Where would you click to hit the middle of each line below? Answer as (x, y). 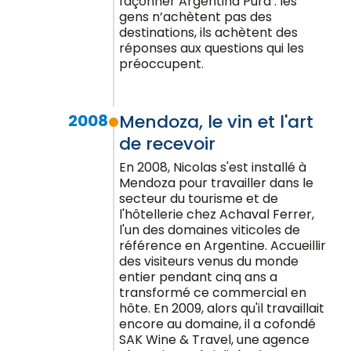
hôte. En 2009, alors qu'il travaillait (222, 308)
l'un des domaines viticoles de (210, 230)
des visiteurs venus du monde (209, 261)
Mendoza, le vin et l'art (216, 122)
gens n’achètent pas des (195, 17)
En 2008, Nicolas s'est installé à (213, 167)
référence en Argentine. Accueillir (223, 246)
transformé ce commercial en (213, 293)
